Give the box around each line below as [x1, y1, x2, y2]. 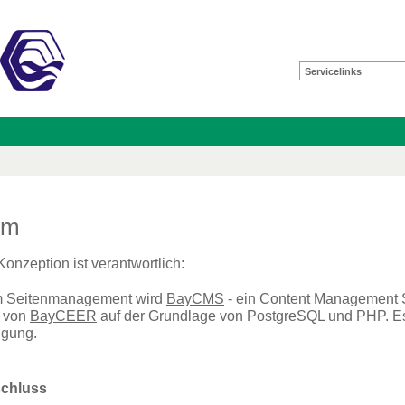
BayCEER [30, 308, 97, 325]
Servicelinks [305, 66, 362, 77]
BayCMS [166, 291, 224, 307]
